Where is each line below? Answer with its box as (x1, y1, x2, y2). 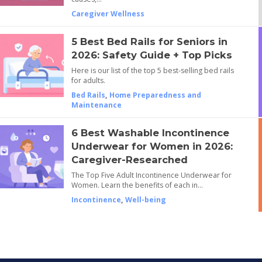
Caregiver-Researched (71, 153, 188, 166)
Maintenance (71, 99, 122, 110)
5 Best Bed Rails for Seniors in (71, 35, 227, 47)
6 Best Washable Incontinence (71, 126, 229, 139)
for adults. (71, 75, 105, 85)
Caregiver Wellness (71, 8, 144, 19)
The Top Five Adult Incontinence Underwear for (71, 170, 232, 180)
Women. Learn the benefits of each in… (71, 180, 203, 190)
